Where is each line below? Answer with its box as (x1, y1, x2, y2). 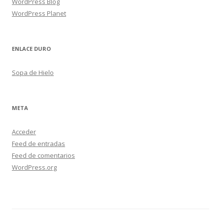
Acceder (12, 127, 36, 137)
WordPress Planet (12, 9, 66, 18)
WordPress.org (12, 163, 57, 172)
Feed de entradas (12, 139, 65, 148)
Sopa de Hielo (12, 68, 54, 77)
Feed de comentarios (12, 151, 75, 160)
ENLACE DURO (12, 45, 51, 53)
